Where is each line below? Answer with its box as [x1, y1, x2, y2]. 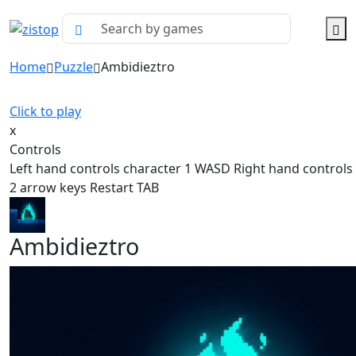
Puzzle [54, 58, 93, 75]
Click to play [10, 103, 81, 120]
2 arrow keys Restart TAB [10, 179, 159, 196]
